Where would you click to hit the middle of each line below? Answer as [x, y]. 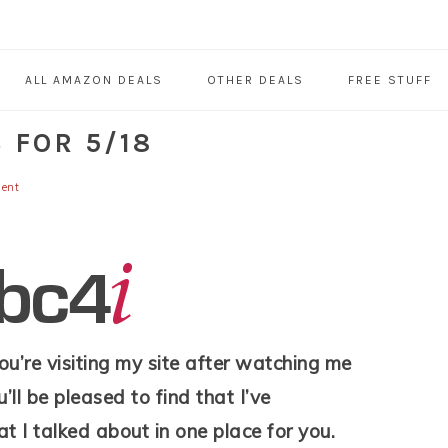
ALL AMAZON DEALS [93, 80]
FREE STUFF [389, 80]
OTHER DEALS [255, 80]
